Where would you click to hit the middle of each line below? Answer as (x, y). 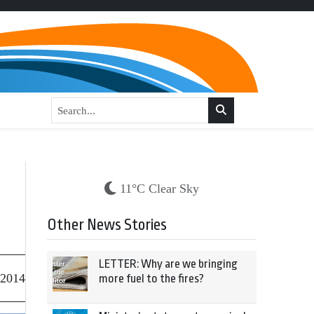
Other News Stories (107, 225)
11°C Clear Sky (159, 189)
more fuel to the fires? (151, 279)
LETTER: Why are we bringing (168, 264)
